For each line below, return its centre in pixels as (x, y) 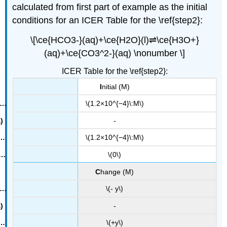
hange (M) (117, 172)
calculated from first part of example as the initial (110, 7)
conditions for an (47, 21)
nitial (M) (116, 86)
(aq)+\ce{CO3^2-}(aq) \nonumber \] (115, 53)
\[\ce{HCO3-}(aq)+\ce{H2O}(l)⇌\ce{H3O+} (115, 40)
